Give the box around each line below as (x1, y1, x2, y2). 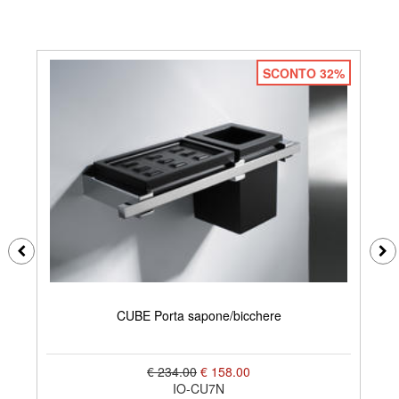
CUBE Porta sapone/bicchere (116, 306, 281, 325)
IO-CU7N (173, 379, 225, 397)
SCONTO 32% (262, 63, 345, 82)
